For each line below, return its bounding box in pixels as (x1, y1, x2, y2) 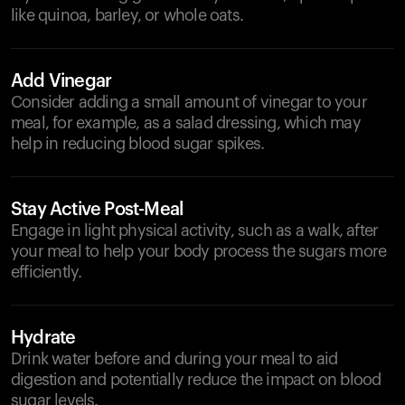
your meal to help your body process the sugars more (11, 243, 387, 259)
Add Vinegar (11, 72, 112, 90)
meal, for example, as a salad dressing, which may (11, 115, 361, 131)
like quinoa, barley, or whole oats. (11, 7, 243, 24)
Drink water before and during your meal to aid (11, 351, 338, 367)
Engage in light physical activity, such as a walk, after (11, 222, 379, 239)
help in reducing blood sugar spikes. (11, 136, 265, 152)
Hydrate (11, 329, 76, 347)
